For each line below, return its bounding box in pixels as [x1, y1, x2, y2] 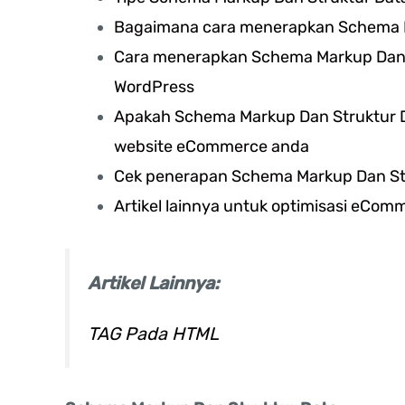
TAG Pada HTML [88, 322, 219, 344]
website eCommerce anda [114, 137, 309, 157]
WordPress [114, 77, 194, 98]
